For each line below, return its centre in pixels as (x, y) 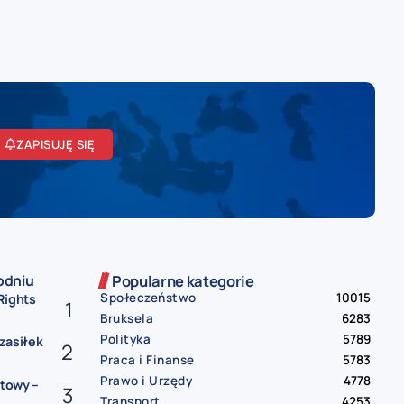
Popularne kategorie (183, 281)
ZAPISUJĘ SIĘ (56, 144)
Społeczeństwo (148, 298)
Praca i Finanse (147, 360)
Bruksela (127, 319)
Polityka (125, 340)
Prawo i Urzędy (146, 381)
